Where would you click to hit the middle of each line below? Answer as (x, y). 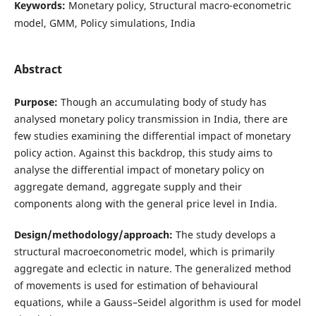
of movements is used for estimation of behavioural (136, 285)
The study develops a (225, 234)
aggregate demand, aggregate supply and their (128, 186)
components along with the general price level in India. (145, 203)
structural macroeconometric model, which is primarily (144, 251)
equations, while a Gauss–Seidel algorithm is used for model (157, 302)
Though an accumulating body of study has (163, 102)
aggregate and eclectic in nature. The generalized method (152, 268)
